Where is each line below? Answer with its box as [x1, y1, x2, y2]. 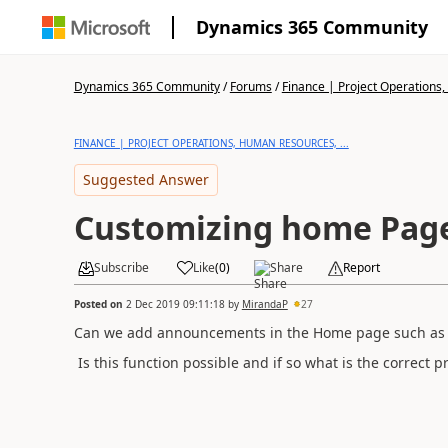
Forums [229, 78, 272, 95]
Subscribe [93, 259, 149, 276]
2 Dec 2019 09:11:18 [125, 296, 225, 311]
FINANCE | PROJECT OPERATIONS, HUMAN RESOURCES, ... [73, 136, 349, 150]
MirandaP [241, 296, 288, 311]
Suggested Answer [82, 170, 209, 189]
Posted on [73, 296, 126, 311]
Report [342, 259, 380, 276]
